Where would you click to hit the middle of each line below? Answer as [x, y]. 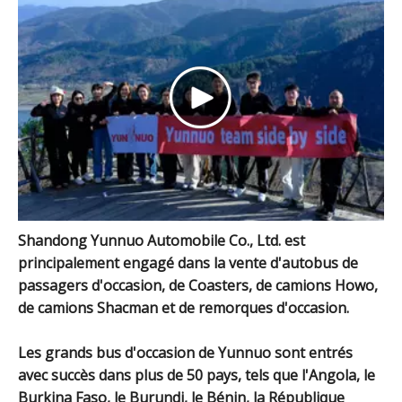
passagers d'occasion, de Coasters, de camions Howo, [198, 285]
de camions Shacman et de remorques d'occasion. [184, 307]
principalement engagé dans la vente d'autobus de [188, 262]
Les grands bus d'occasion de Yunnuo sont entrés [185, 352]
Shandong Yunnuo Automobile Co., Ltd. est [162, 240]
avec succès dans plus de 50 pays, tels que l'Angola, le [197, 375]
